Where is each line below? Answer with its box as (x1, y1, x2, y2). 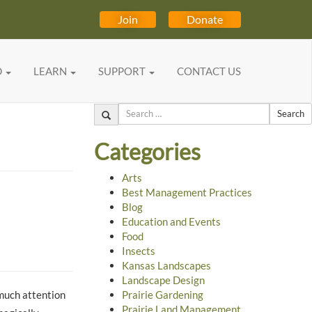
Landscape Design (121, 274, 205, 287)
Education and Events (121, 215, 221, 228)
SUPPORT (98, 65, 148, 78)
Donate (187, 13, 223, 26)
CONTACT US (177, 65, 241, 78)
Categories (93, 137, 201, 165)
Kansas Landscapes (121, 259, 211, 272)
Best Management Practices (121, 186, 252, 199)
